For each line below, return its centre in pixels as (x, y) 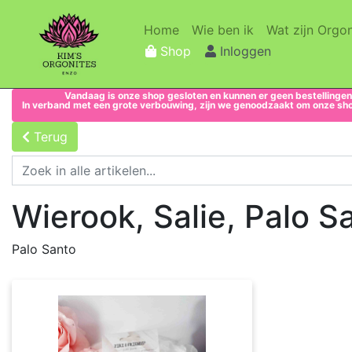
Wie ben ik (223, 30)
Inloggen (246, 51)
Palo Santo (44, 249)
